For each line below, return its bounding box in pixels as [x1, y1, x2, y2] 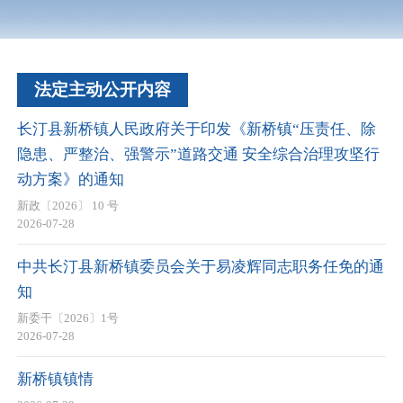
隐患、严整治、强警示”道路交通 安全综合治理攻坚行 [17, 145, 380, 163]
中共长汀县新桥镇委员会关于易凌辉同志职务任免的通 [17, 257, 384, 275]
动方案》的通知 [17, 170, 124, 188]
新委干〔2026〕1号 [17, 311, 119, 326]
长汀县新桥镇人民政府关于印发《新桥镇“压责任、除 [17, 120, 376, 138]
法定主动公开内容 [34, 79, 171, 99]
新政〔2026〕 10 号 [17, 199, 119, 213]
